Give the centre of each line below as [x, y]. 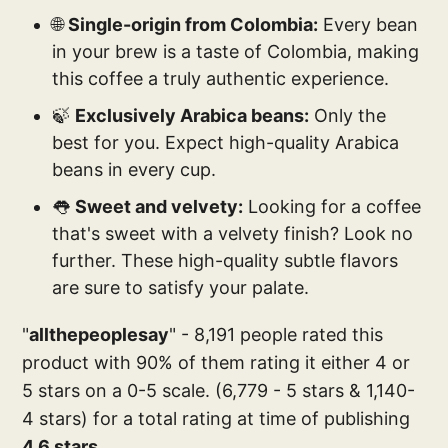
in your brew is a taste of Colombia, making [236, 51]
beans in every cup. [134, 169]
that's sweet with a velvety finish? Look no [233, 233]
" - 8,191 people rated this [276, 334]
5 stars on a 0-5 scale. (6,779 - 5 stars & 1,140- [219, 390]
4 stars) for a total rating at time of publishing [216, 418]
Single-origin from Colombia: [193, 24]
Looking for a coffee [332, 206]
